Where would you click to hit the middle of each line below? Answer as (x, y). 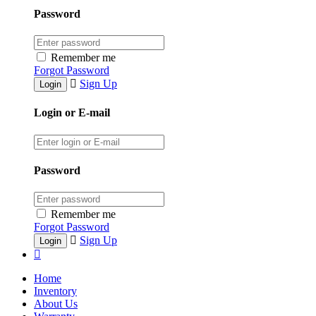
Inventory (55, 291)
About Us (56, 304)
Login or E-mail (72, 113)
